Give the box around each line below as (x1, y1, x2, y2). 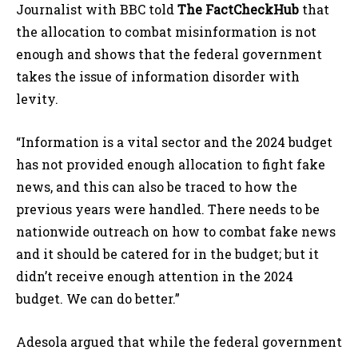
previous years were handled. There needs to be (16, 201, 320, 218)
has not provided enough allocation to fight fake (16, 156, 325, 173)
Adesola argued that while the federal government (16, 333, 342, 351)
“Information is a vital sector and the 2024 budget (16, 133, 332, 151)
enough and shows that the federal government (16, 46, 322, 63)
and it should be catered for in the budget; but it (16, 245, 319, 263)
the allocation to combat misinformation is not (16, 23, 316, 41)
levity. (16, 90, 58, 108)
